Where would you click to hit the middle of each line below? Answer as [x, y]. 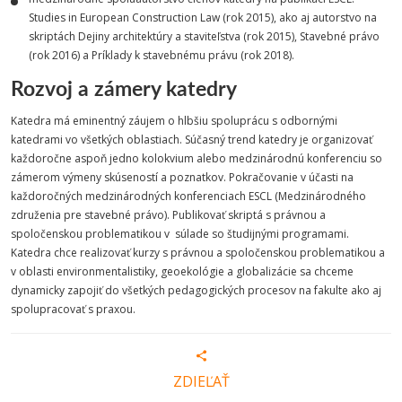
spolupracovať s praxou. [73, 309]
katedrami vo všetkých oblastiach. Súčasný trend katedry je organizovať [192, 140]
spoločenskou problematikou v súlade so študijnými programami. [180, 234]
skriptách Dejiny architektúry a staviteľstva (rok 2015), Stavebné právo [204, 36]
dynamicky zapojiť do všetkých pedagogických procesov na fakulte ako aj [196, 290]
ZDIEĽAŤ [201, 382]
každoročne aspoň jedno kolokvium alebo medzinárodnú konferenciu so [197, 158]
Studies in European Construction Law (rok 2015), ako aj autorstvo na [203, 17]
